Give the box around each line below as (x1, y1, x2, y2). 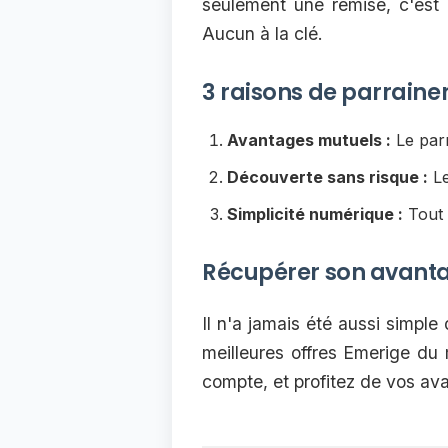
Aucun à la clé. (202, 23, 323, 45)
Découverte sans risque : (227, 167, 428, 188)
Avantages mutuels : (227, 130, 391, 151)
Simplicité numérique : (227, 204, 403, 225)
